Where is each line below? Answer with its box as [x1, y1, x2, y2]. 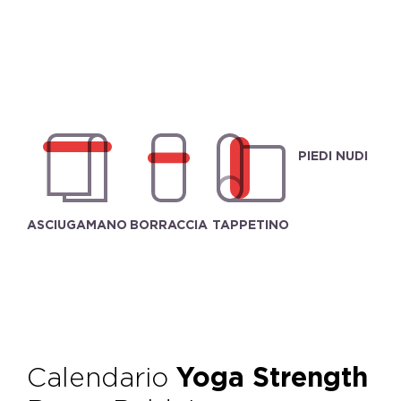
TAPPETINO [212, 218, 289, 232]
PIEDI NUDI [298, 149, 368, 163]
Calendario [27, 361, 176, 393]
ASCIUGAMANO [27, 218, 127, 232]
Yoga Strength [176, 361, 368, 393]
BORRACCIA [129, 218, 208, 232]
